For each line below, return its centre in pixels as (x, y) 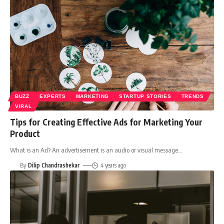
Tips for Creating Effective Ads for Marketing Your (106, 122)
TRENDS (192, 96)
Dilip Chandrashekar (54, 165)
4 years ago (113, 165)
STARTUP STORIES (145, 96)
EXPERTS (52, 96)
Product (25, 133)
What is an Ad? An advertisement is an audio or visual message (94, 150)
